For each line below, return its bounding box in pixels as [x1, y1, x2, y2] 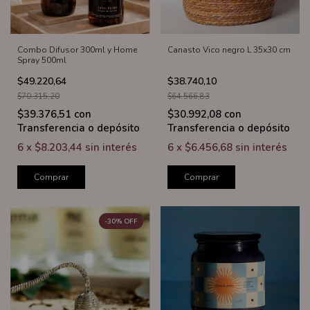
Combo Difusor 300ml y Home [17, 44, 137, 55]
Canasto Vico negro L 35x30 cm [167, 44, 291, 55]
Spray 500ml [17, 54, 66, 66]
